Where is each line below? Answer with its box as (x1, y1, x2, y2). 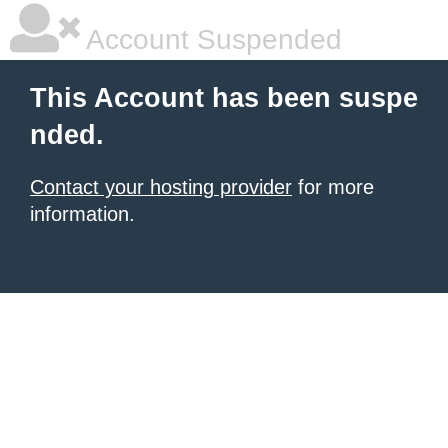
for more (292, 176, 374, 198)
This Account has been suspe (30, 83, 418, 113)
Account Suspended (80, 24, 342, 55)
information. (30, 203, 135, 225)
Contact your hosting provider (30, 176, 292, 198)
